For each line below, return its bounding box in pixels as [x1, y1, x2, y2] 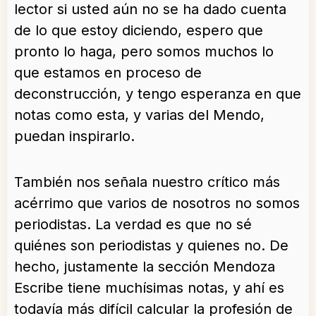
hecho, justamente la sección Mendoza [14, 258, 275, 275]
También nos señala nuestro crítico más [14, 174, 280, 190]
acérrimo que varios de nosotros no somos [14, 195, 300, 212]
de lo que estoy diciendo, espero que [14, 22, 263, 39]
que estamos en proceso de [14, 64, 202, 81]
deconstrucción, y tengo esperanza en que [14, 85, 301, 102]
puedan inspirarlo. [14, 128, 135, 145]
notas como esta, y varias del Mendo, [14, 107, 265, 123]
